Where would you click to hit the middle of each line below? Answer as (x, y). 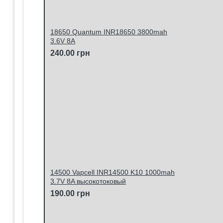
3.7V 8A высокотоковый (88, 181)
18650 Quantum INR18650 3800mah (109, 32)
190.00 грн (70, 193)
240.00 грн (70, 53)
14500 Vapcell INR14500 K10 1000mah (112, 172)
